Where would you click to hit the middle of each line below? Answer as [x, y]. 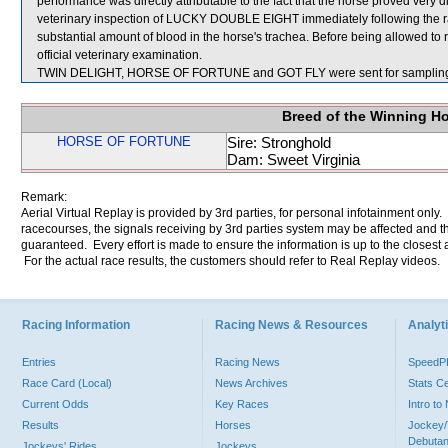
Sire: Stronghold [279, 142]
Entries [39, 362]
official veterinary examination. [119, 55]
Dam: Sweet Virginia [293, 159]
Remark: [44, 197]
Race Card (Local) [67, 383]
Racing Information [76, 325]
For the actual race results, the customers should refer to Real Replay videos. [230, 261]
